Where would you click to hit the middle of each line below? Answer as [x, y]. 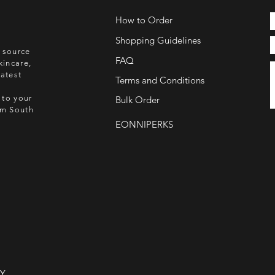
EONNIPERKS [144, 124]
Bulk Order [137, 100]
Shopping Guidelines [158, 40]
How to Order [144, 20]
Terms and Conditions [160, 80]
